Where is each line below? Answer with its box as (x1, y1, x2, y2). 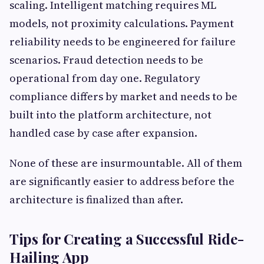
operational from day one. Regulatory (9, 71, 200, 86)
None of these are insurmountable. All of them (9, 156, 242, 171)
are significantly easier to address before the (9, 174, 235, 189)
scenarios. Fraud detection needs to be (9, 52, 203, 68)
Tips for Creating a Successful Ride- (9, 229, 244, 249)
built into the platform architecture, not (9, 107, 212, 123)
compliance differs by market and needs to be (9, 89, 237, 104)
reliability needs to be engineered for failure (9, 34, 236, 49)
